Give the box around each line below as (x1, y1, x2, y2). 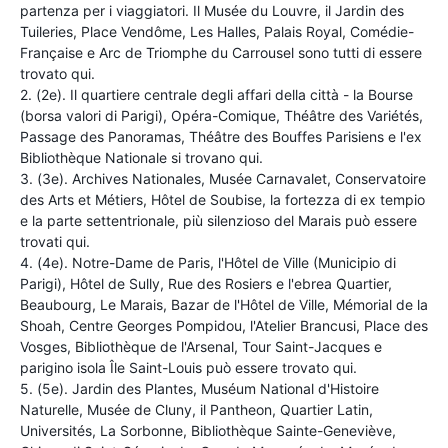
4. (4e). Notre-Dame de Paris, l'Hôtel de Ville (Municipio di (20, 253, 396, 271)
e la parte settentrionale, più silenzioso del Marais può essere (20, 211, 417, 229)
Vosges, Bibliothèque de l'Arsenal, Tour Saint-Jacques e (20, 337, 382, 355)
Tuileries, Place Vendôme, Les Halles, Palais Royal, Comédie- (20, 22, 414, 40)
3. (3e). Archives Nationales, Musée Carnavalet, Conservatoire (20, 169, 426, 187)
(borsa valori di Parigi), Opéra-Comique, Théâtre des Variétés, (20, 106, 423, 124)
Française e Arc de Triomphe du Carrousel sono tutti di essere (20, 43, 422, 61)
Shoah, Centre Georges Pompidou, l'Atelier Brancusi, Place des (20, 316, 428, 334)
